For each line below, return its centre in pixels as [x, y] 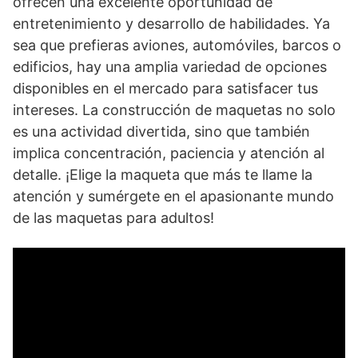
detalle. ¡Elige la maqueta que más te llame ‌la [163, 175]
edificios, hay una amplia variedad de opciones [170, 67]
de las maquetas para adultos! [113, 218]
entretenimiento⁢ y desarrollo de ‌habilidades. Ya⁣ [171, 24]
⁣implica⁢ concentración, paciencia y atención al [169, 153]
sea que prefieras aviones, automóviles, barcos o [177, 45]
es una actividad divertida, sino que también [161, 131]
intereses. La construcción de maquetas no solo [174, 110]
